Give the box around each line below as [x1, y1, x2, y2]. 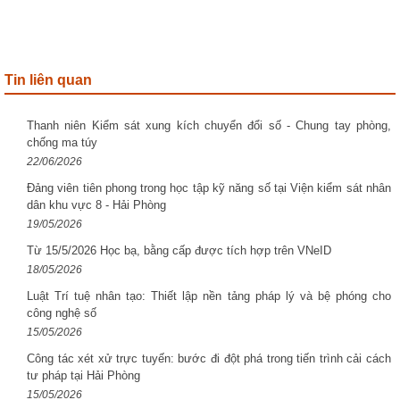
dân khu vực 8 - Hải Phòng [27, 197, 166, 212]
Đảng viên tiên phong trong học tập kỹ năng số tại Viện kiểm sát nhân [27, 180, 391, 195]
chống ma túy [27, 135, 97, 149]
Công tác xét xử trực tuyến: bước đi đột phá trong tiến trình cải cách [27, 351, 391, 365]
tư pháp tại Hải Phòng [27, 368, 140, 382]
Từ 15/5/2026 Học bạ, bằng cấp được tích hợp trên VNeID [27, 243, 331, 257]
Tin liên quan [4, 71, 92, 87]
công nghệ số [27, 305, 96, 320]
